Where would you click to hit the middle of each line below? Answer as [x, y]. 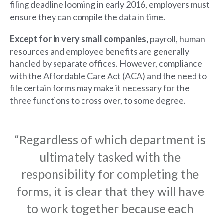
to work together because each [110, 208]
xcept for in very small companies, [82, 39]
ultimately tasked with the [110, 156]
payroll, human [177, 39]
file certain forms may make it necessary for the [100, 88]
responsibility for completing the [110, 174]
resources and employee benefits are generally [99, 51]
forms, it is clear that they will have [110, 191]
